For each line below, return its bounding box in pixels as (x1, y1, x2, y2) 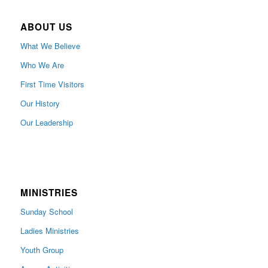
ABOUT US (20, 20, 72, 34)
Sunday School (20, 206, 73, 218)
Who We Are (20, 59, 64, 71)
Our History (20, 98, 60, 109)
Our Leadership (20, 117, 73, 129)
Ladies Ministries (20, 225, 79, 237)
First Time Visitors (20, 78, 84, 90)
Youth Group (20, 244, 63, 256)
